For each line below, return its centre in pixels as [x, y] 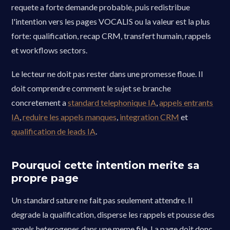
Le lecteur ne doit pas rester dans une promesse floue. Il [107, 74]
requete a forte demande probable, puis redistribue [101, 7]
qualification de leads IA [54, 131]
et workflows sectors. [50, 50]
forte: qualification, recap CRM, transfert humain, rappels [111, 36]
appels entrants [186, 102]
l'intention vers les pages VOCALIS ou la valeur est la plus [111, 21]
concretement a [40, 102]
